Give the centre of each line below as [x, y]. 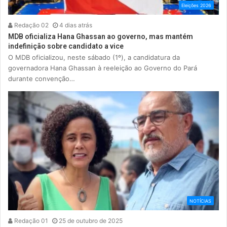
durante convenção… [42, 79]
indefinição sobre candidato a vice [66, 46]
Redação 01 [30, 221]
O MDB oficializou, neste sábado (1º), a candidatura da [94, 58]
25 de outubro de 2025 [91, 221]
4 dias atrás [76, 25]
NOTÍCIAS [200, 201]
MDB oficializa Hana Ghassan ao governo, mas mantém [101, 37]
